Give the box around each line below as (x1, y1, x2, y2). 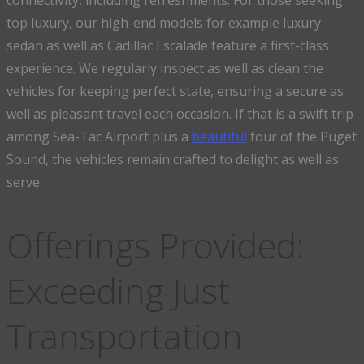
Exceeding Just (6, 266, 230, 314)
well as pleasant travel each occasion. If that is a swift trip (6, 105, 353, 123)
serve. (6, 173, 42, 192)
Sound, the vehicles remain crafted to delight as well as (6, 150, 339, 169)
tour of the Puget (247, 128, 357, 146)
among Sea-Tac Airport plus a (6, 128, 192, 146)
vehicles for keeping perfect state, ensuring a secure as (6, 82, 344, 101)
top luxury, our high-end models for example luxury (6, 14, 321, 32)
